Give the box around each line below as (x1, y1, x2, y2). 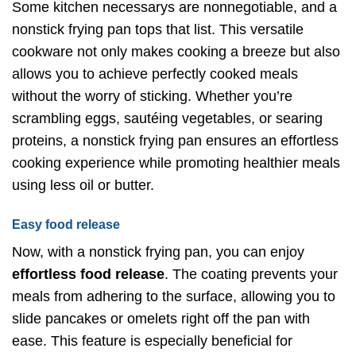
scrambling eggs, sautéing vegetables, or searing (12, 110, 323, 126)
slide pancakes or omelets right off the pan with (12, 311, 310, 327)
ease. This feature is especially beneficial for (12, 333, 292, 350)
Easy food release (12, 218, 120, 232)
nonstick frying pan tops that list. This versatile (12, 21, 304, 37)
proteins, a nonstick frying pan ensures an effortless (12, 132, 339, 149)
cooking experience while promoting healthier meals (12, 154, 340, 171)
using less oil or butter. (12, 176, 154, 193)
